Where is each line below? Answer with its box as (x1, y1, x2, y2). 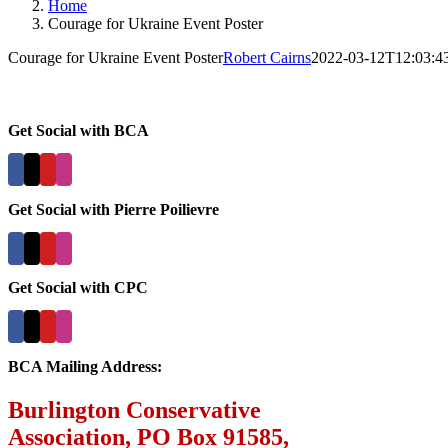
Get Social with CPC (8, 279, 148, 297)
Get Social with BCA (8, 122, 149, 140)
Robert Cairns (223, 48, 311, 66)
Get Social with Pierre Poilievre (8, 200, 219, 218)
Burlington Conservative (8, 396, 261, 423)
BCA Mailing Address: (8, 357, 162, 375)
